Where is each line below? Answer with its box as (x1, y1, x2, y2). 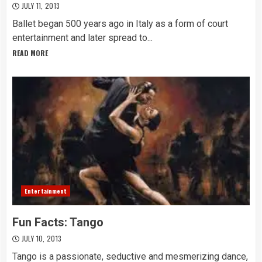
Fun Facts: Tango (12, 215, 104, 229)
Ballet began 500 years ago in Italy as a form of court (12, 18, 228, 29)
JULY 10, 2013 (19, 233, 62, 243)
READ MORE (12, 48, 48, 58)
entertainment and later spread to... (12, 32, 153, 43)
